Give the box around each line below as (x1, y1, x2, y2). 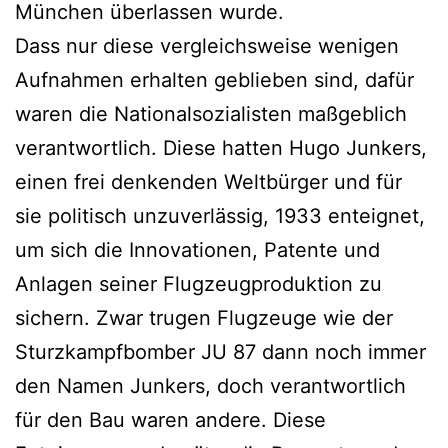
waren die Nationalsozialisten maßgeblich (15, 101, 407, 126)
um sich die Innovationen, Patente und (15, 237, 380, 262)
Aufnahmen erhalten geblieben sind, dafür (15, 67, 414, 92)
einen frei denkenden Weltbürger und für (15, 169, 402, 194)
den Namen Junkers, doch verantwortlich (15, 373, 406, 398)
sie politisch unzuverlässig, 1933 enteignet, (15, 203, 425, 228)
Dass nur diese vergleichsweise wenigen (15, 33, 399, 58)
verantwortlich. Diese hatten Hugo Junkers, (15, 135, 427, 160)
